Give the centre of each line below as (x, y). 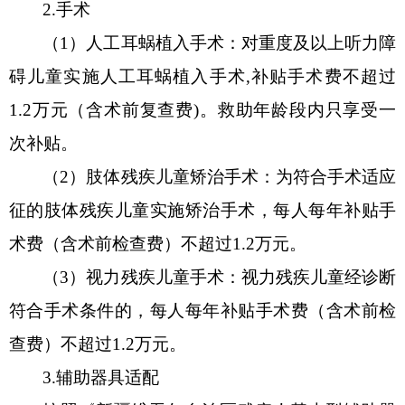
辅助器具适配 (108, 377)
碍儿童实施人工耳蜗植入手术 (127, 76)
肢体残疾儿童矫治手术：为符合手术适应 (241, 176)
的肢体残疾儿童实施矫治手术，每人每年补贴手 (212, 210)
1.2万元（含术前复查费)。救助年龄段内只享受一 (202, 109)
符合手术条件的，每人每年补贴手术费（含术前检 (202, 310)
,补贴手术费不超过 (321, 76)
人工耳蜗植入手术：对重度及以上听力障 (241, 42)
